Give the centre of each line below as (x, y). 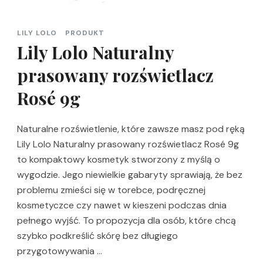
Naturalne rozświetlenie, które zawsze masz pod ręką (131, 129)
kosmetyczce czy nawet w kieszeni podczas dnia (122, 205)
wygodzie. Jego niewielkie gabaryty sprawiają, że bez (130, 174)
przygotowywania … (60, 251)
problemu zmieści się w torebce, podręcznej (111, 190)
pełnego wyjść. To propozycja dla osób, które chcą (127, 220)
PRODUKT (85, 33)
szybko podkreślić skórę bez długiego (97, 235)
